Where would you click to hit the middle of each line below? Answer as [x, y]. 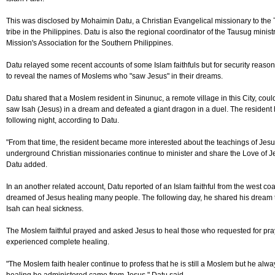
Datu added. [27, 165]
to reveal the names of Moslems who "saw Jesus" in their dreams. [114, 76]
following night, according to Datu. [63, 121]
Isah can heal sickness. [45, 209]
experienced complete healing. [58, 242]
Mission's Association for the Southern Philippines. [90, 43]
